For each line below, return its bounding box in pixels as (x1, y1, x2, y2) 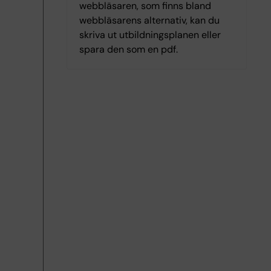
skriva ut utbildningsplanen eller (79, 28, 221, 41)
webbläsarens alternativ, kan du (79, 14, 220, 27)
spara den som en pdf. (79, 43, 178, 56)
